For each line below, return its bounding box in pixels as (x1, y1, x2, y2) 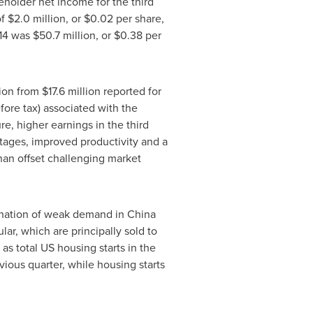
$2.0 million (7, 10, 66, 27)
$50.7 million (32, 27, 96, 43)
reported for (100, 83, 161, 99)
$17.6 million (41, 83, 101, 99)
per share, (112, 10, 164, 27)
